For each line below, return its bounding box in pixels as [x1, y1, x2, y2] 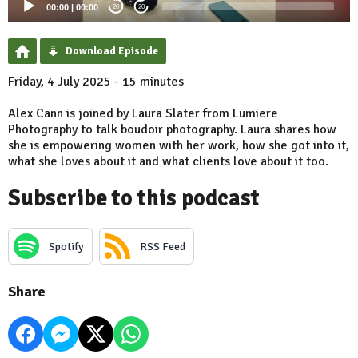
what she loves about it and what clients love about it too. [8, 153, 328, 170]
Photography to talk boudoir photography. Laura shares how [8, 121, 336, 138]
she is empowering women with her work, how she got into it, [8, 137, 349, 154]
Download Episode [66, 45, 158, 58]
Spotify [49, 239, 84, 253]
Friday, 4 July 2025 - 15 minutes [8, 74, 184, 90]
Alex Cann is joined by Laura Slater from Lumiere [8, 105, 278, 122]
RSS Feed [140, 239, 185, 253]
